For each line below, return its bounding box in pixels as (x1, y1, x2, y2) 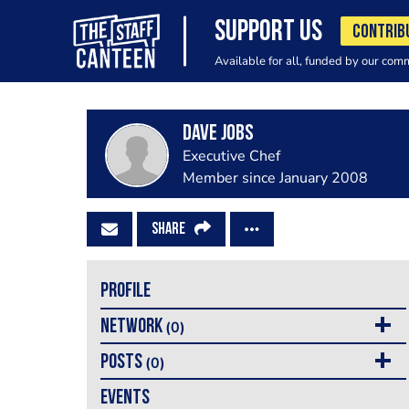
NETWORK (100, 316, 165, 338)
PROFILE (100, 281, 151, 303)
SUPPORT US (214, 18, 322, 47)
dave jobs (182, 123, 254, 145)
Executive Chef (182, 146, 280, 166)
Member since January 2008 (182, 168, 368, 188)
